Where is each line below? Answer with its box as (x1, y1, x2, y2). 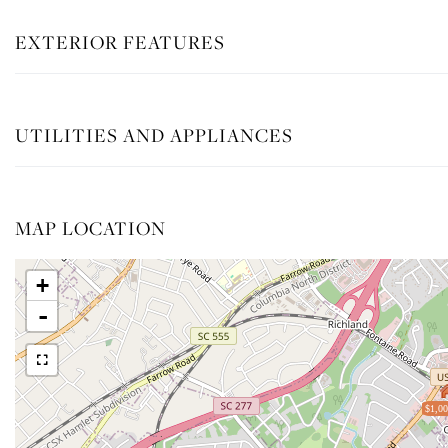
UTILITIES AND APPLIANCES (15, 122, 293, 147)
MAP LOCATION (15, 215, 166, 240)
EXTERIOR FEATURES (15, 29, 225, 54)
